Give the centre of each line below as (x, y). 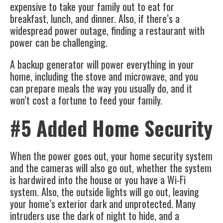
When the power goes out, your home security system (111, 156)
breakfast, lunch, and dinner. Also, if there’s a (95, 19)
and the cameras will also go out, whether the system (111, 168)
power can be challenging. (59, 43)
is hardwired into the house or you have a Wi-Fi (98, 180)
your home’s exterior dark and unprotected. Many (103, 204)
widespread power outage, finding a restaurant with (107, 31)
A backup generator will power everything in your (102, 64)
